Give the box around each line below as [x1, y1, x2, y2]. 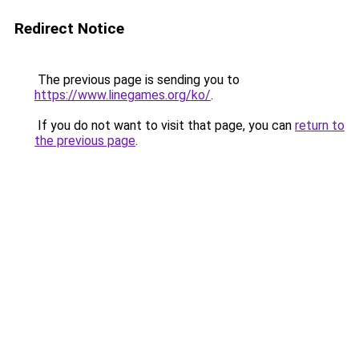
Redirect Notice [14, 19, 124, 38]
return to [295, 118, 345, 133]
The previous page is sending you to [34, 72, 240, 87]
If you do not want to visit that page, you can [34, 118, 295, 133]
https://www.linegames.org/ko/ [34, 87, 211, 103]
